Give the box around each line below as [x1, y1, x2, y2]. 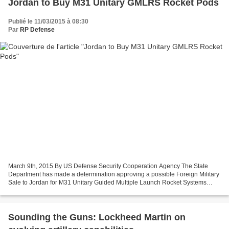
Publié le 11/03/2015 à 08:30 [8, 17, 88, 25]
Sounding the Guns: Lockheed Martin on [8, 212, 186, 223]
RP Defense [20, 26, 55, 33]
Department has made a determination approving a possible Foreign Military [8, 171, 219, 178]
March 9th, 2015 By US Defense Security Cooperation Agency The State [8, 163, 208, 170]
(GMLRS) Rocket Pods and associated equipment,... [8, 187, 152, 195]
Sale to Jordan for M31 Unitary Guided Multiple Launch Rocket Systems [8, 179, 207, 187]
